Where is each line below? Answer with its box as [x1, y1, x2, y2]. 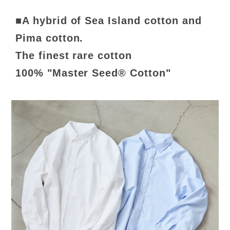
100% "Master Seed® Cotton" [15, 67, 171, 79]
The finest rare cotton [15, 50, 132, 62]
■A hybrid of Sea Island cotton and [15, 15, 202, 27]
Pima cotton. [15, 32, 84, 44]
